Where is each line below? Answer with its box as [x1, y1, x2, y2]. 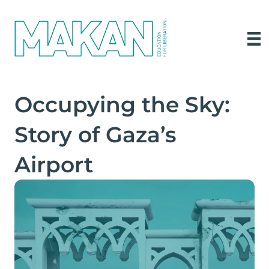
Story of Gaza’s [14, 121, 177, 148]
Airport [14, 151, 93, 178]
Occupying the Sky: [14, 91, 230, 118]
